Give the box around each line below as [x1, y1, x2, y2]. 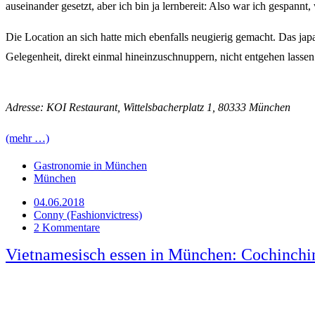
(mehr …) [6, 131, 49, 144]
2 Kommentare [34, 221, 100, 233]
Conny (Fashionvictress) [34, 208, 142, 221]
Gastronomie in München [34, 159, 147, 172]
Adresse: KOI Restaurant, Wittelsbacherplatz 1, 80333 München [6, 101, 290, 113]
